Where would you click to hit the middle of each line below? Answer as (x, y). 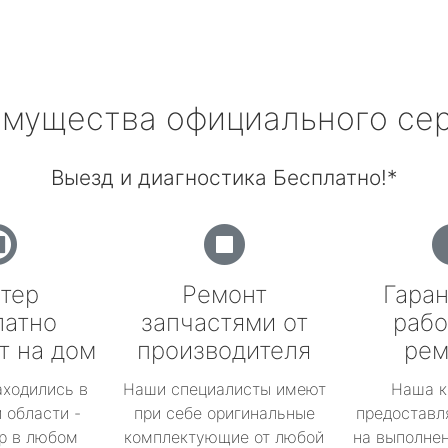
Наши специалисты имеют (224, 389)
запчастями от (224, 322)
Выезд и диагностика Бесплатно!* (224, 177)
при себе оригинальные (224, 413)
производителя (224, 350)
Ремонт (224, 294)
